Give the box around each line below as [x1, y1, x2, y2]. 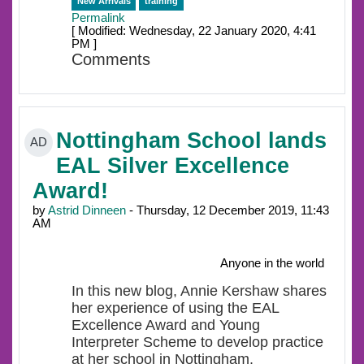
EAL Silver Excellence [56, 153, 289, 178]
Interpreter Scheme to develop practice [71, 333, 323, 350]
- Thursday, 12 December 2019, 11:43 [126, 203, 329, 217]
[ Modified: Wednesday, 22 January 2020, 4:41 [71, 24, 316, 37]
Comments [71, 50, 150, 68]
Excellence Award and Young [71, 316, 260, 333]
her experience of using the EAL [71, 299, 279, 316]
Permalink [71, 11, 125, 24]
